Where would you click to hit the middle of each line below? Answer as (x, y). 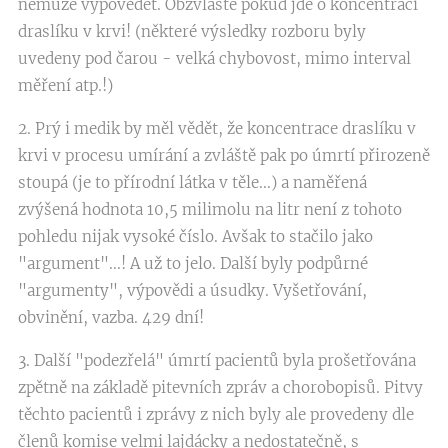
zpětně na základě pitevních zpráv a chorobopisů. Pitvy (220, 387)
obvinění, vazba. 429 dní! (111, 317)
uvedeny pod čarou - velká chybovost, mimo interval (214, 58)
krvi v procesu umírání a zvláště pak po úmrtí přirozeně (224, 155)
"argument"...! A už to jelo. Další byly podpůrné (193, 263)
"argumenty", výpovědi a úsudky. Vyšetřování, (192, 290)
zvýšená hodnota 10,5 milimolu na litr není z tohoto (210, 209)
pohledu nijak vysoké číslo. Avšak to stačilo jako (195, 236)
